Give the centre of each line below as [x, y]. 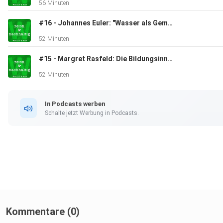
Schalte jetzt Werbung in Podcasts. [92, 113]
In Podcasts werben [75, 104]
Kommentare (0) [43, 212]
